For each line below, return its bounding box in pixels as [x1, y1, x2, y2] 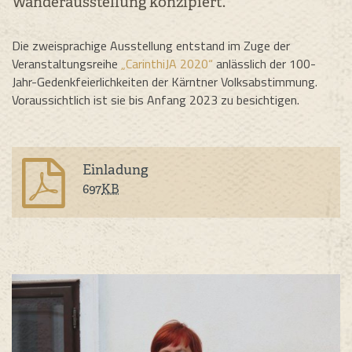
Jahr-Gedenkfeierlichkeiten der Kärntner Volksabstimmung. [12, 71, 317, 91]
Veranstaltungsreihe [12, 53, 121, 73]
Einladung [82, 159, 148, 178]
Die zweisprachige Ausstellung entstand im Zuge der [12, 35, 290, 55]
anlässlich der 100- [213, 53, 316, 73]
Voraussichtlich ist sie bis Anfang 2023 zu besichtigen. [12, 90, 299, 109]
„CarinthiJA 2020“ [121, 53, 213, 73]
